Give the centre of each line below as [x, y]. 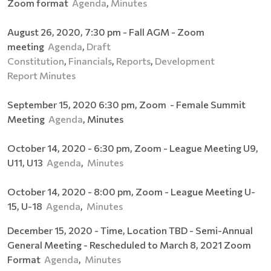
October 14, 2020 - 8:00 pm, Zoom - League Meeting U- [131, 191]
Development [185, 60]
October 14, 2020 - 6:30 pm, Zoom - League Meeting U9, [133, 148]
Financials [90, 60]
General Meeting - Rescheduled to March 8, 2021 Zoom [129, 244]
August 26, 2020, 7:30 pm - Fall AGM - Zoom [106, 31]
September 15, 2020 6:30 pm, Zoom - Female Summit [126, 104]
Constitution [36, 60]
